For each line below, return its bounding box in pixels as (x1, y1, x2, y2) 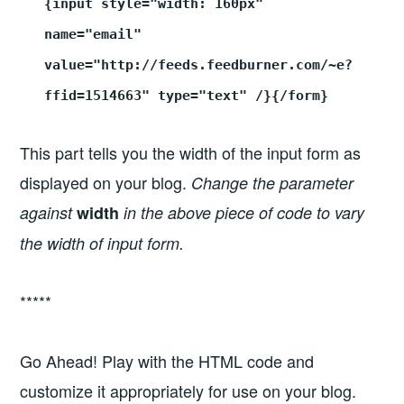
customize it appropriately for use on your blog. (20, 378, 357, 402)
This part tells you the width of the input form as (20, 141, 362, 165)
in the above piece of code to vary (119, 201, 365, 225)
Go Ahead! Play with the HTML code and (20, 348, 315, 372)
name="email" (44, 25, 142, 42)
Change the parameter (191, 171, 354, 195)
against (20, 201, 78, 225)
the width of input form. (20, 232, 185, 255)
